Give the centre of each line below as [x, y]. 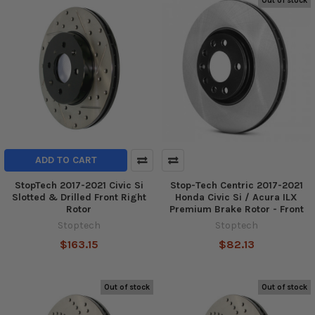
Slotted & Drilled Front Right [79, 198]
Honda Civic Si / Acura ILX [236, 198]
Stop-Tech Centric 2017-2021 [236, 186]
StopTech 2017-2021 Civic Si [79, 186]
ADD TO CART [66, 160]
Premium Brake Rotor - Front [236, 210]
